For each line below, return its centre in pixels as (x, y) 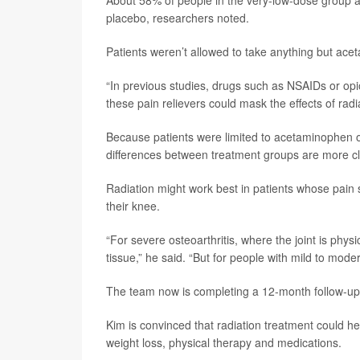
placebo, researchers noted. (178, 18)
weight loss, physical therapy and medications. (224, 342)
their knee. (133, 206)
